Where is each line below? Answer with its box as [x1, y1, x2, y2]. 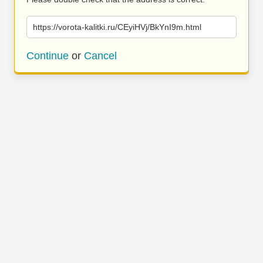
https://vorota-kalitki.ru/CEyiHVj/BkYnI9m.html [33, 22, 201, 32]
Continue [26, 50, 69, 62]
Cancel [84, 50, 117, 62]
